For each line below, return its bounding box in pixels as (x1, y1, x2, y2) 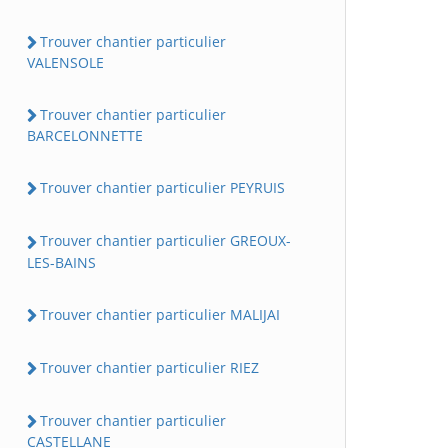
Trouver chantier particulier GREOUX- (40, 231, 291, 251)
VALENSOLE (27, 52, 104, 72)
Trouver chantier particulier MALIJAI (40, 304, 280, 324)
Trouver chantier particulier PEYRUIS (40, 178, 285, 198)
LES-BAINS (27, 252, 96, 272)
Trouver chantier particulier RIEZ (40, 357, 259, 377)
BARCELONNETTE (27, 126, 143, 146)
